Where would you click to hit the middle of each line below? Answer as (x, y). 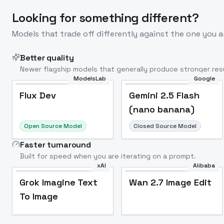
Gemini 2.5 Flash (164, 95)
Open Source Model (53, 126)
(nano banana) (161, 109)
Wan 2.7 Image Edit (170, 182)
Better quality (47, 58)
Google (205, 78)
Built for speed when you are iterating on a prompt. (108, 156)
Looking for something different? (105, 18)
